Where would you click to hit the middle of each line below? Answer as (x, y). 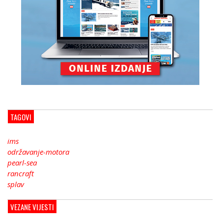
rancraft (21, 174)
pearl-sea (22, 163)
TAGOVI (21, 117)
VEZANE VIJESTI (32, 207)
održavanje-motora (38, 152)
